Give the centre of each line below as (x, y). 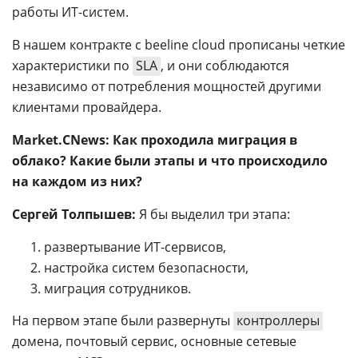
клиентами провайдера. (87, 107)
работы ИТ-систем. (70, 12)
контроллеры (278, 320)
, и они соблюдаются (225, 66)
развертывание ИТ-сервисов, (135, 247)
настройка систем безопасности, (146, 268)
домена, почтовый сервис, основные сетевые (154, 341)
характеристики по (72, 66)
